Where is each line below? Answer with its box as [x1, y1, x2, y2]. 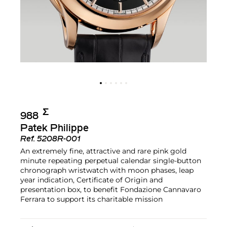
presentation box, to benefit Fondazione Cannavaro [20, 184, 201, 194]
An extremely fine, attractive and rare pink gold [20, 146, 186, 156]
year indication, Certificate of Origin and [20, 175, 163, 184]
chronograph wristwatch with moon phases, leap [20, 165, 194, 175]
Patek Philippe [20, 123, 89, 134]
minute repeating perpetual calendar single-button [20, 156, 201, 165]
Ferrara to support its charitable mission [20, 194, 163, 204]
